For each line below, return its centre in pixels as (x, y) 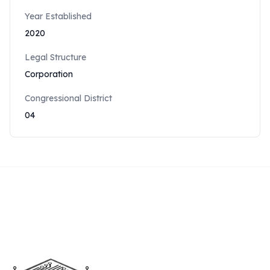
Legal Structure (55, 57)
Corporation (49, 74)
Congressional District (68, 98)
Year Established (58, 16)
